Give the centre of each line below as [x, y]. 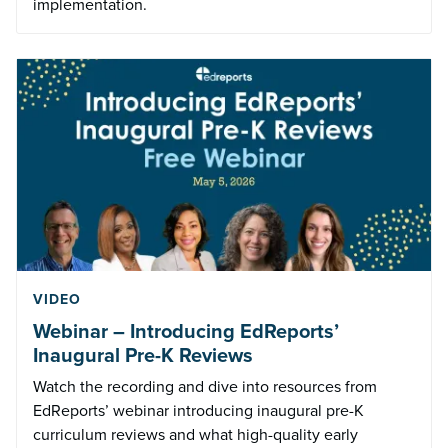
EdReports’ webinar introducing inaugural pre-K [198, 410]
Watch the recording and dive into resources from [205, 386]
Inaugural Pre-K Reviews [143, 354]
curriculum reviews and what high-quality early [195, 434]
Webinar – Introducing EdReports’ [186, 330]
